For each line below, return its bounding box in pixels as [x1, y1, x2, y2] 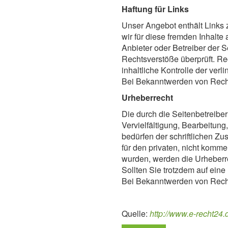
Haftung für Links [122, 3, 189, 15]
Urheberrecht [122, 92, 173, 103]
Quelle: [122, 208, 150, 219]
